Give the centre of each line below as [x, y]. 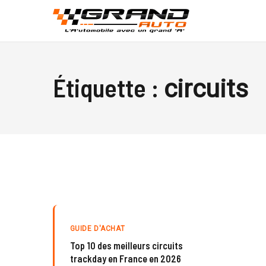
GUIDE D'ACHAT [97, 228]
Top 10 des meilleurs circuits [126, 246]
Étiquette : [108, 87]
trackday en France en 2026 [125, 259]
